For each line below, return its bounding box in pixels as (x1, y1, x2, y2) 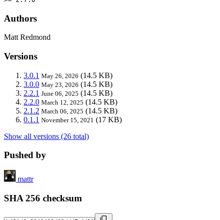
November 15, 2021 (41, 116, 94, 124)
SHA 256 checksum (4, 192, 82, 203)
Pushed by (4, 150, 46, 161)
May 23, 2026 (41, 81, 79, 88)
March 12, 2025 (41, 98, 83, 106)
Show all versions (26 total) (4, 132, 89, 140)
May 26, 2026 (41, 72, 79, 80)
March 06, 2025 (41, 107, 83, 115)
